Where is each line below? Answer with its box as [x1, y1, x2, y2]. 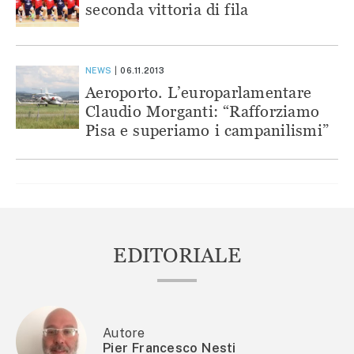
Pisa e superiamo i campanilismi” [85, 120, 330, 139]
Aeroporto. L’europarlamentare [85, 82, 312, 101]
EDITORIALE [113, 243, 241, 267]
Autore [103, 325, 145, 341]
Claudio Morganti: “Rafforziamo [85, 101, 320, 120]
